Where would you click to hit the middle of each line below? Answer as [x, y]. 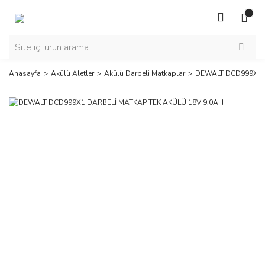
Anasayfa [25, 73]
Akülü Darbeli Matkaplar [145, 73]
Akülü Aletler [72, 73]
